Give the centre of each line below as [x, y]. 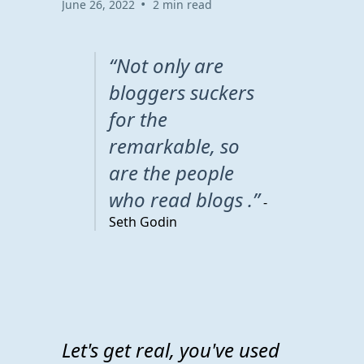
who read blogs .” [184, 199]
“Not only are [166, 65]
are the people [171, 172]
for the [138, 119]
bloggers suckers [182, 92]
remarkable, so [174, 145]
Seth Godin [143, 221]
